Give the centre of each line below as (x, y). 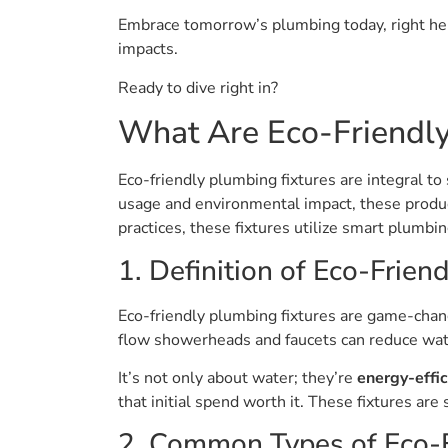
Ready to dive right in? (198, 87)
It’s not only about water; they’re (237, 377)
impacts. (148, 49)
